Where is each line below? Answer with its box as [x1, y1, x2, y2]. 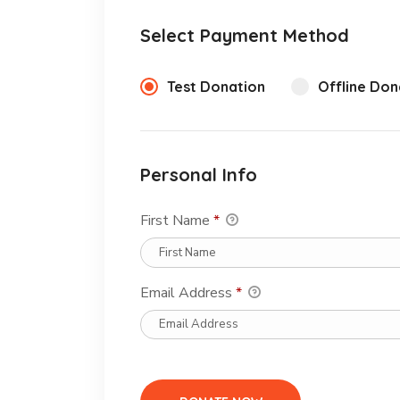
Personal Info [140, 163, 257, 187]
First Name [140, 211, 213, 231]
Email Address [140, 282, 236, 303]
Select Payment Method [140, 24, 349, 47]
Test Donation [167, 78, 265, 96]
